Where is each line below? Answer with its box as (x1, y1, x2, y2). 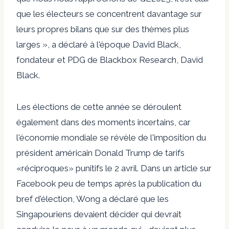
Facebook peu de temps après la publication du (16, 178, 201, 189)
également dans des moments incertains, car (16, 117, 191, 127)
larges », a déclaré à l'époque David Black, (16, 39, 181, 50)
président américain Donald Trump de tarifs (16, 147, 185, 158)
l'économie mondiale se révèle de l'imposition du (16, 132, 206, 143)
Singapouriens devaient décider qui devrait (16, 209, 181, 219)
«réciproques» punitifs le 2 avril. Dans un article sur (16, 163, 212, 173)
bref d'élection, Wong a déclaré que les (16, 193, 169, 204)
